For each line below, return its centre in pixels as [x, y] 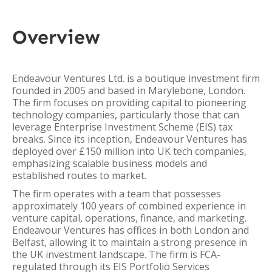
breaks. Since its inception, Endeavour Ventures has [130, 139]
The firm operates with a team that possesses [117, 194]
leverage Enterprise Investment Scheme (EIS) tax [122, 127]
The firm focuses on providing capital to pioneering [129, 103]
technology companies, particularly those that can [126, 115]
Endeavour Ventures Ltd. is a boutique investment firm [136, 78]
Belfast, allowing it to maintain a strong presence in [130, 242]
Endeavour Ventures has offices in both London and [131, 230]
